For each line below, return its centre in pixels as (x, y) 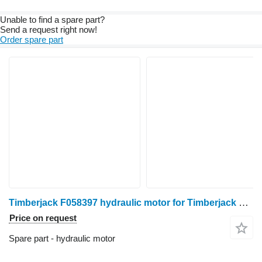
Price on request (43, 218)
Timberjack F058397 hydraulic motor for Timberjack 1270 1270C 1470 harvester (244, 203)
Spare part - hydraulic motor (62, 239)
